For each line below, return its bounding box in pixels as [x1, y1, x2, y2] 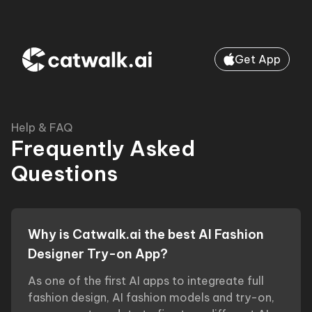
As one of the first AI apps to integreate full [28, 274, 264, 288]
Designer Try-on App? [28, 246, 168, 262]
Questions [11, 160, 118, 187]
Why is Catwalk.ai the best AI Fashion [28, 226, 264, 242]
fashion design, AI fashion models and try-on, [28, 290, 274, 304]
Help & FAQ [11, 120, 72, 134]
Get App [235, 52, 281, 66]
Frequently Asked [11, 135, 195, 162]
